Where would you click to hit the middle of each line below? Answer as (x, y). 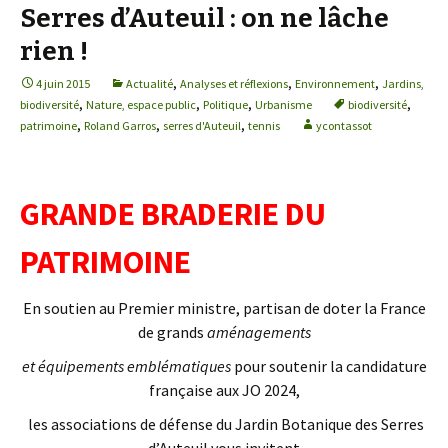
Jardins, (403, 83)
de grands (170, 332)
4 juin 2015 (63, 83)
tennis (264, 125)
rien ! (54, 51)
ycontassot (344, 125)
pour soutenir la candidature (330, 366)
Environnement (335, 83)
